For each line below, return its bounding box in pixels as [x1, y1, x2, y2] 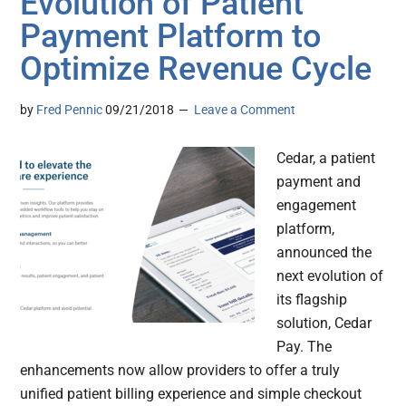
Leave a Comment [194, 102, 296, 118]
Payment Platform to [20, 17, 322, 56]
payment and [276, 173, 362, 191]
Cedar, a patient [276, 150, 376, 168]
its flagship [276, 291, 348, 309]
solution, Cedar [276, 314, 372, 333]
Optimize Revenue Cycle [20, 50, 372, 89]
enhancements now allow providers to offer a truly [20, 362, 341, 380]
